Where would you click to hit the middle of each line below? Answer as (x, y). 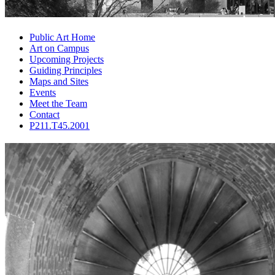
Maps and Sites (59, 81)
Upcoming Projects (67, 59)
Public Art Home (62, 37)
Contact (45, 114)
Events (43, 92)
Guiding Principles (66, 70)
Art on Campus (59, 48)
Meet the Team (58, 103)
